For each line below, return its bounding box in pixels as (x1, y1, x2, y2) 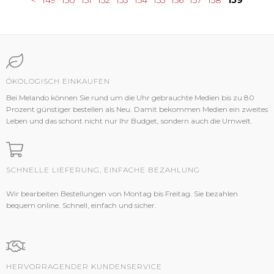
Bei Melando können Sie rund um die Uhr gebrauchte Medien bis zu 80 (6, 93, 254, 103)
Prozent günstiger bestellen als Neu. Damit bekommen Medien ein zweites (6, 105, 268, 114)
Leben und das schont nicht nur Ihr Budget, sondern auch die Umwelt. (6, 116, 254, 126)
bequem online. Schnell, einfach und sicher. (6, 201, 157, 210)
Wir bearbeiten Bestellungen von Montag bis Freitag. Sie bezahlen (6, 189, 238, 199)
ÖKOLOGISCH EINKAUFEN (6, 76, 110, 86)
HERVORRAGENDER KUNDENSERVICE (6, 262, 162, 272)
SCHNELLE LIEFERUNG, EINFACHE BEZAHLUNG (6, 165, 200, 175)
